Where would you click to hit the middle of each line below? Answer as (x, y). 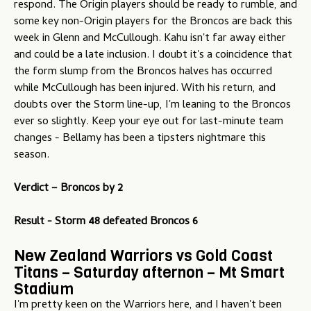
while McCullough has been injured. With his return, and (145, 89)
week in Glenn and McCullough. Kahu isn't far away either (150, 39)
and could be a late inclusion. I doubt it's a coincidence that (153, 56)
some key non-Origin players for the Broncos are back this (153, 23)
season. (32, 156)
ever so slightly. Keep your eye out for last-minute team (149, 123)
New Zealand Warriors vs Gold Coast (143, 256)
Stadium (44, 289)
